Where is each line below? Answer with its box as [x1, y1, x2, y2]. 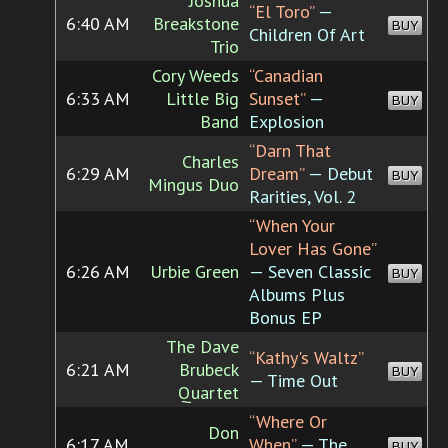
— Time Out [249, 369, 338, 393]
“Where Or [249, 410, 327, 434]
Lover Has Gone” [249, 237, 376, 261]
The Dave [166, 335, 239, 359]
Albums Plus [249, 283, 345, 307]
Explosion [249, 110, 324, 134]
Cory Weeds [152, 64, 239, 88]
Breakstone [153, 12, 239, 36]
